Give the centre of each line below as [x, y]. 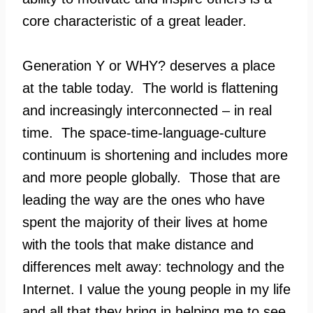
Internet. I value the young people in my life [156, 289]
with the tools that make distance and [138, 245]
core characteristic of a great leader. [134, 21]
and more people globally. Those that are [151, 177]
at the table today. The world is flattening [150, 88]
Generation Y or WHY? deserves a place [149, 66]
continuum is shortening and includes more [155, 155]
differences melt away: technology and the [153, 267]
